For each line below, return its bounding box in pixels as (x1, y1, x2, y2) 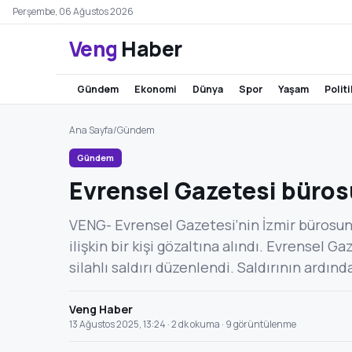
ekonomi (141, 82, 177, 96)
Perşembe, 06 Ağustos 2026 (13, 5, 134, 18)
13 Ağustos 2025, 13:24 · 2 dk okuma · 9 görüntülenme (69, 317, 296, 331)
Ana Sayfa (69, 123, 113, 137)
